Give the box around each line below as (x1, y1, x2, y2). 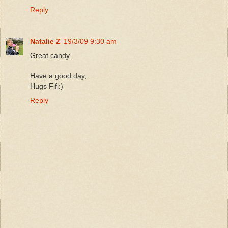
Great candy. (30, 51, 71, 60)
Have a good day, (30, 72, 87, 80)
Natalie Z (30, 37, 61, 46)
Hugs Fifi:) (30, 82, 63, 91)
